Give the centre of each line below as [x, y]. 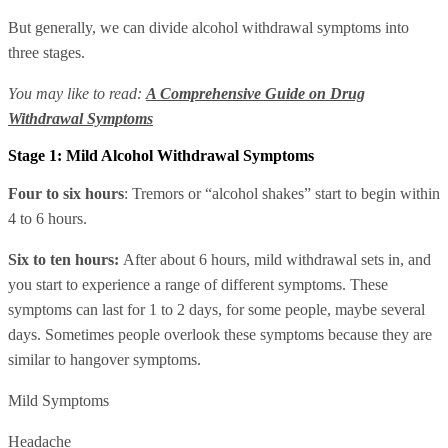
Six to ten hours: [65, 260]
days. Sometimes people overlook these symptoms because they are [220, 335]
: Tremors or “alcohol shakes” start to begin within [282, 194]
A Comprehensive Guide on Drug [255, 94]
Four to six [44, 194]
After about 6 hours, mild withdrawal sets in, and [277, 260]
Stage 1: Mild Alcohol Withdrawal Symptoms [161, 156]
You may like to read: [77, 94]
